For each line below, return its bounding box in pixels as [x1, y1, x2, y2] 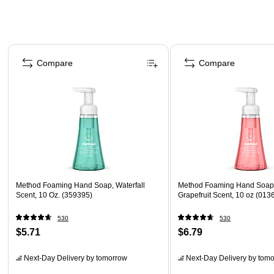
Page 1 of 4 [7, 42, 51, 53]
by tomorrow [84, 253, 127, 262]
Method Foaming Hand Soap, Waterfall [16, 180, 145, 190]
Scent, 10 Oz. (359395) [16, 190, 92, 199]
